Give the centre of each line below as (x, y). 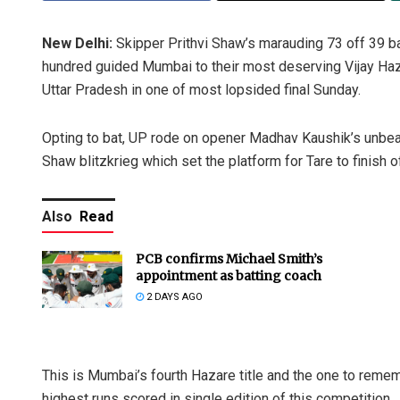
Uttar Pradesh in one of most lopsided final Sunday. (201, 89)
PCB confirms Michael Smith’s (229, 258)
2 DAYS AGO (173, 296)
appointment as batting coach (229, 275)
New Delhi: (77, 43)
